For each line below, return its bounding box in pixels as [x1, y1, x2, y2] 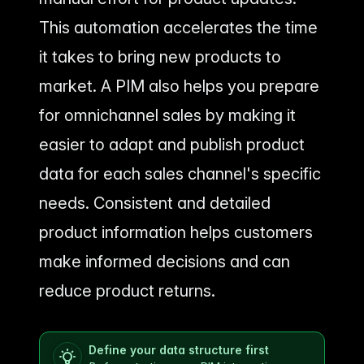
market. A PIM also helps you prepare [39, 76, 319, 96]
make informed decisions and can [39, 251, 290, 271]
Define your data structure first [89, 342, 269, 357]
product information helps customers [39, 222, 313, 242]
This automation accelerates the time [39, 17, 318, 37]
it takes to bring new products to [39, 46, 281, 67]
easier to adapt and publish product [39, 134, 305, 154]
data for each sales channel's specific [39, 163, 321, 184]
